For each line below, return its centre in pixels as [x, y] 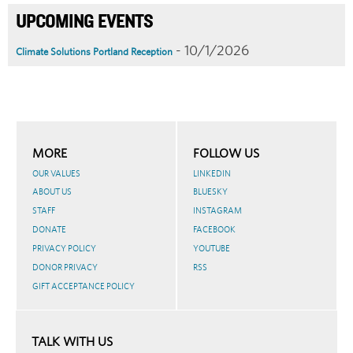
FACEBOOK [214, 230]
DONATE [49, 230]
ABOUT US [52, 192]
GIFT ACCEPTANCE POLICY [84, 286]
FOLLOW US [226, 152]
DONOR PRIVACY [65, 267]
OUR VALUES [56, 173]
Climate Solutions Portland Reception [94, 51]
